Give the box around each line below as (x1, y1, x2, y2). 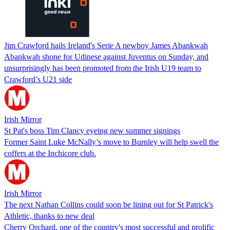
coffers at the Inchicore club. (4, 148, 96, 158)
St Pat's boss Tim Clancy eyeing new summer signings (4, 126, 180, 135)
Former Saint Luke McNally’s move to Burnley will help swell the (4, 137, 219, 146)
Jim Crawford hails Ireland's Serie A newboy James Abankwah (4, 41, 208, 50)
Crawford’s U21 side (4, 74, 72, 84)
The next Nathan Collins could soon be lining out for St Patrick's (4, 200, 213, 209)
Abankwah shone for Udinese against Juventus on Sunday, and (4, 52, 208, 61)
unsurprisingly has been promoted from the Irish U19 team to (4, 63, 201, 72)
